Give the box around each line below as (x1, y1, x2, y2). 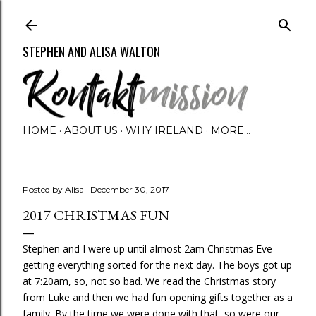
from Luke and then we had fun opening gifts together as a (23, 291, 293, 304)
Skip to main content (90, 9, 226, 25)
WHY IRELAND (126, 124, 203, 137)
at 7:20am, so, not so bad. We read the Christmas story (23, 274, 276, 288)
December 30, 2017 (90, 184, 169, 195)
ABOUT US (64, 124, 118, 137)
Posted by (23, 184, 65, 195)
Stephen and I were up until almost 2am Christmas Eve (23, 242, 272, 255)
